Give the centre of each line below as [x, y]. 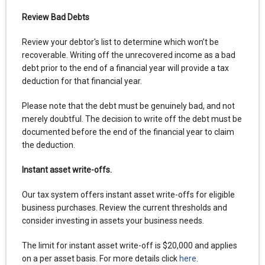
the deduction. [49, 145]
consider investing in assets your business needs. [113, 220]
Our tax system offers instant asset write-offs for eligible [128, 194]
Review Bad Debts [55, 17]
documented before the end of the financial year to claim [128, 132]
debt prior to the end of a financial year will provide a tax [125, 68]
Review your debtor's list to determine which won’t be [120, 42]
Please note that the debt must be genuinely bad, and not [128, 106]
